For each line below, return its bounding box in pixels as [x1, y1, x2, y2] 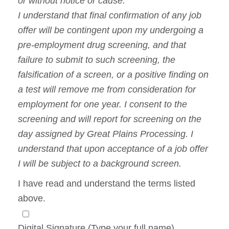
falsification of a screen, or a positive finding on [18, 70, 209, 80]
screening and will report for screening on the [18, 114, 201, 125]
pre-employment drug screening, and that [18, 40, 186, 51]
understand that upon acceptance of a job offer [18, 144, 208, 154]
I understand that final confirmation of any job [18, 10, 201, 21]
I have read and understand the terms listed [18, 178, 195, 189]
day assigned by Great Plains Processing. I [18, 129, 193, 140]
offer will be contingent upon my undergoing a [18, 25, 203, 36]
